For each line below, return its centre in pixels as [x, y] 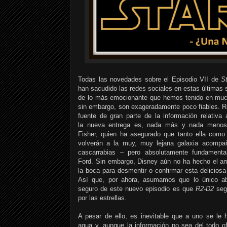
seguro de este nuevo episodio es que [137, 188]
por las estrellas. [102, 198]
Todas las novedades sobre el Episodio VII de [149, 79]
